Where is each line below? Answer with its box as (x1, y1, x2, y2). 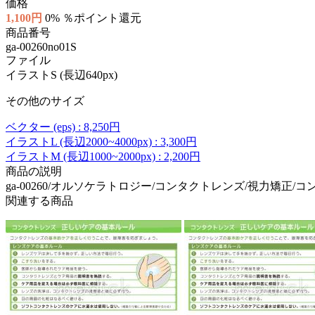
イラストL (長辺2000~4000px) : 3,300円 (6, 135, 197, 148)
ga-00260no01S (6, 40, 77, 53)
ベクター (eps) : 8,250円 (6, 120, 120, 133)
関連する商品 (6, 194, 73, 207)
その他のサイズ (6, 94, 84, 107)
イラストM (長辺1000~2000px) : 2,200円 (6, 150, 200, 162)
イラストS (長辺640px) (6, 68, 117, 81)
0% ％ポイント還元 (45, 11, 141, 24)
